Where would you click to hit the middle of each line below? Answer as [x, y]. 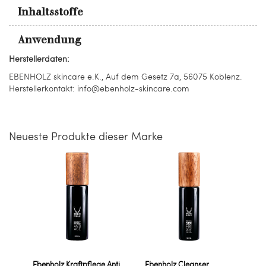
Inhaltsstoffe [50, 12]
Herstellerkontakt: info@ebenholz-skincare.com [99, 88]
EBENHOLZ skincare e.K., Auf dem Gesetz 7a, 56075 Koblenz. [126, 76]
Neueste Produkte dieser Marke [86, 136]
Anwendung [50, 40]
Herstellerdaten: [39, 58]
